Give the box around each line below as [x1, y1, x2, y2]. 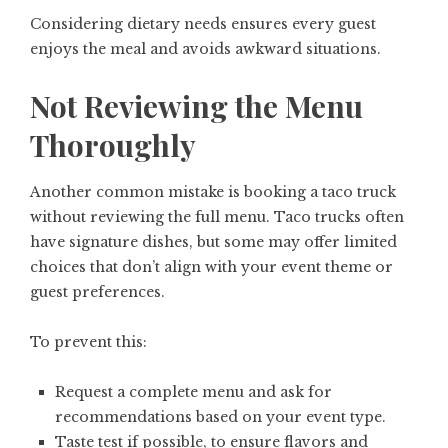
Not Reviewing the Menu [30, 86, 363, 127]
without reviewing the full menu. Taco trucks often [30, 208, 404, 227]
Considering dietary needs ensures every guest [30, 15, 376, 34]
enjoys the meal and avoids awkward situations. [30, 40, 381, 59]
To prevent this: [30, 333, 147, 352]
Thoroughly [30, 125, 196, 166]
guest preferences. [30, 283, 165, 302]
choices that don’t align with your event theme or [30, 258, 393, 277]
